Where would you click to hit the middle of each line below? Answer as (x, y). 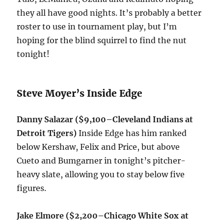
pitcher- (168, 161)
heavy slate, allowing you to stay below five (101, 175)
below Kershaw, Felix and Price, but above (98, 147)
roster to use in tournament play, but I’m (97, 27)
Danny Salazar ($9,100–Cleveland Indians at (105, 120)
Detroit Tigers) (47, 133)
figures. (32, 188)
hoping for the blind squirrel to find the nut (102, 41)
